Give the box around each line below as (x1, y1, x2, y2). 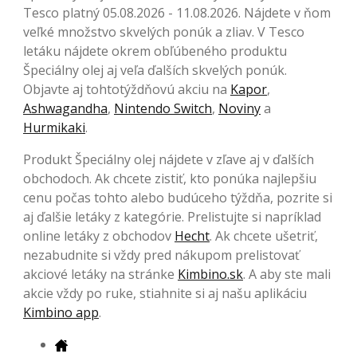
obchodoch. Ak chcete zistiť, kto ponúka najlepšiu (23, 169, 316, 187)
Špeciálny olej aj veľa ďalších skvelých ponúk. (23, 61, 287, 79)
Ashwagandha (23, 99, 108, 117)
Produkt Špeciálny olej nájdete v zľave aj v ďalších (23, 150, 314, 168)
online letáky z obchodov (23, 226, 175, 245)
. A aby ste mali (243, 265, 331, 283)
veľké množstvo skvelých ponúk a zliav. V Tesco (23, 22, 304, 41)
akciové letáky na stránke (23, 265, 178, 283)
